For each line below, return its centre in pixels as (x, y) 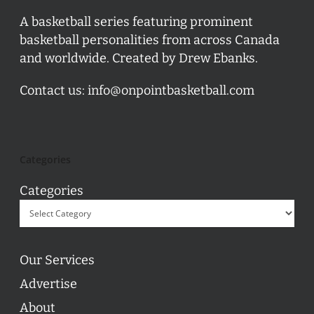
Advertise (48, 284)
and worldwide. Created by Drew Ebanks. (139, 58)
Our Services (57, 260)
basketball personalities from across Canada (150, 40)
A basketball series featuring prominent (136, 21)
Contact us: (54, 90)
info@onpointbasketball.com (171, 90)
